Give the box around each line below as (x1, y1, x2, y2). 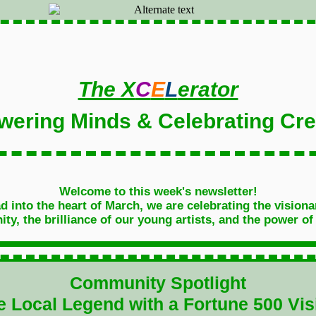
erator (177, 78, 238, 101)
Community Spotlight (70, 273, 246, 293)
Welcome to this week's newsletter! (59, 185, 257, 198)
